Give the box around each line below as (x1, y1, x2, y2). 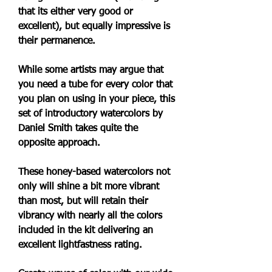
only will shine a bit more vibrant (18, 182, 159, 192)
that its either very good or (18, 7, 133, 17)
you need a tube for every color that (18, 80, 172, 90)
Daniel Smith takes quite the (18, 124, 138, 134)
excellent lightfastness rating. (18, 240, 142, 250)
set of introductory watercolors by (18, 109, 163, 119)
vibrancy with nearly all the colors (18, 211, 162, 221)
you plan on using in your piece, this (18, 95, 175, 104)
